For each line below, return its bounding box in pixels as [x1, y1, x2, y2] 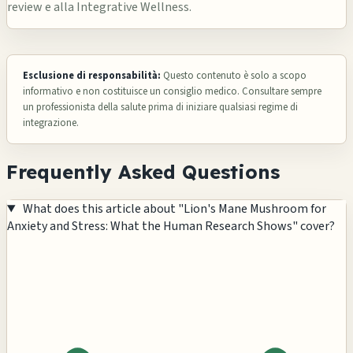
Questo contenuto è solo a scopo [161, 69, 307, 84]
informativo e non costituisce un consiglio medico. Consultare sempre [23, 84, 321, 99]
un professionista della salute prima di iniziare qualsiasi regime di [23, 100, 298, 115]
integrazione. [23, 116, 79, 131]
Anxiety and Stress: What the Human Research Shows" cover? [7, 217, 335, 236]
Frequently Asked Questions [6, 160, 280, 184]
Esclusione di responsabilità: [23, 69, 161, 84]
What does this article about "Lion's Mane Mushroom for [22, 200, 326, 218]
